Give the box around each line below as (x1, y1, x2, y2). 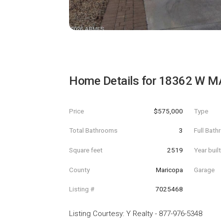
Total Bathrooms (69, 126, 117, 135)
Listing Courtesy (69, 209, 123, 218)
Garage (194, 165, 215, 174)
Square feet (69, 146, 103, 154)
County (69, 165, 90, 174)
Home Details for (69, 74, 159, 88)
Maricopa (155, 165, 183, 174)
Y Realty (126, 209, 153, 218)
